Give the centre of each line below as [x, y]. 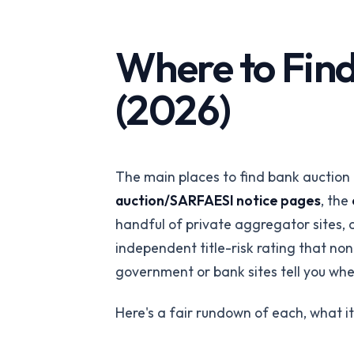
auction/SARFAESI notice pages [218, 201]
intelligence [296, 64]
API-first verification [124, 12]
